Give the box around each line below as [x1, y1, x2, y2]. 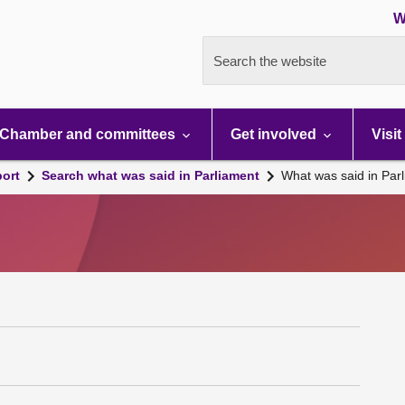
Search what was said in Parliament [42, 168, 259, 183]
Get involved [231, 127, 320, 142]
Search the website [213, 53, 326, 69]
